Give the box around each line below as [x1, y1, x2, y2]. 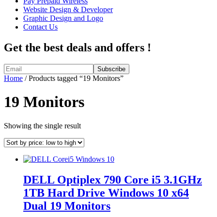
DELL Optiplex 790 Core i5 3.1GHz [23, 173, 202, 186]
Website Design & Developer [23, 5, 113, 14]
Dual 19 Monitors [23, 199, 110, 212]
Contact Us [23, 23, 58, 31]
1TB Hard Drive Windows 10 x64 [23, 186, 189, 199]
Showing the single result [4, 121, 81, 130]
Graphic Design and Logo [23, 14, 103, 22]
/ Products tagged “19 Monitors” [23, 74, 124, 82]
